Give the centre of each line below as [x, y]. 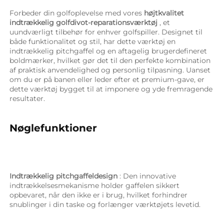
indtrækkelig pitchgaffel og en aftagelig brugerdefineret [108, 51]
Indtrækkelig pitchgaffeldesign [64, 176]
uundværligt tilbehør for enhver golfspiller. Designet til [106, 32]
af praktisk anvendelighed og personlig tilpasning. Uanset [110, 70]
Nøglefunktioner [58, 128]
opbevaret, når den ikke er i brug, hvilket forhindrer [98, 195]
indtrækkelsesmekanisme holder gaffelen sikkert [94, 185]
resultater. [28, 98]
